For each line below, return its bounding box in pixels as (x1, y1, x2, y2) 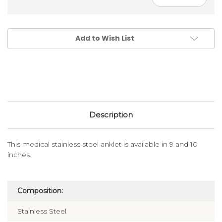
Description (89, 110, 133, 120)
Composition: (17, 186, 63, 196)
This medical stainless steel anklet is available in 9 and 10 (7, 140, 198, 149)
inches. (7, 150, 31, 160)
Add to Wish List (75, 33, 134, 44)
